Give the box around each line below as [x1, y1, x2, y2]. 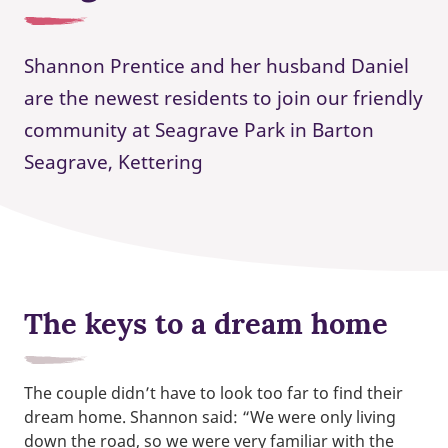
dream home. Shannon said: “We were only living [24, 406, 396, 429]
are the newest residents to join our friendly [24, 85, 423, 111]
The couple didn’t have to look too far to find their [24, 382, 403, 405]
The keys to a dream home [24, 305, 388, 343]
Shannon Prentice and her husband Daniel [24, 53, 409, 79]
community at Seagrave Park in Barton [24, 117, 374, 143]
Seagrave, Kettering [24, 149, 203, 175]
